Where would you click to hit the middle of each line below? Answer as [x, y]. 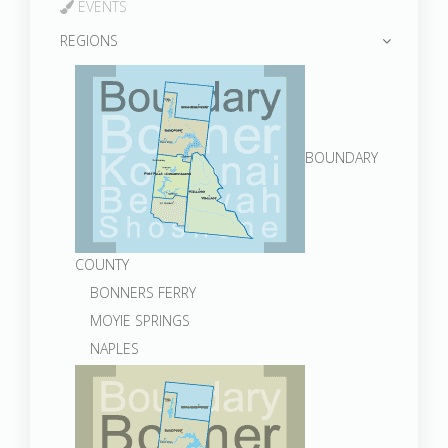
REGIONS [89, 40]
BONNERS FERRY [143, 292]
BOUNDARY [341, 157]
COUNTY [102, 264]
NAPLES [114, 348]
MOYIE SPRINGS [140, 320]
